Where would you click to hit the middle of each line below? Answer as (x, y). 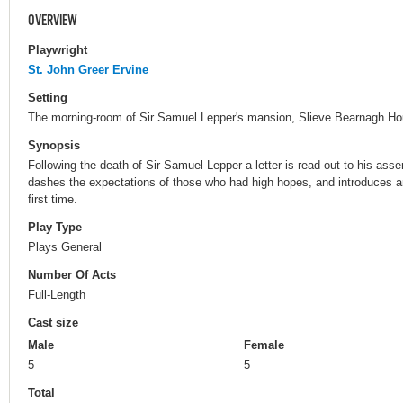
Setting (48, 97)
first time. (53, 199)
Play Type (55, 228)
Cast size (53, 323)
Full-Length (57, 295)
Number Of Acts (72, 275)
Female (264, 345)
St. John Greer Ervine (88, 69)
